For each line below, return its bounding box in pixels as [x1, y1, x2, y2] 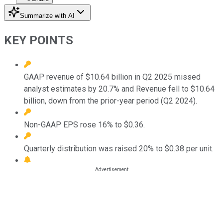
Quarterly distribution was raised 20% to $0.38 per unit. [24, 143, 214, 153]
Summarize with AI [20, 11, 75, 19]
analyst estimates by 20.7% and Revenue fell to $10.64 [24, 84, 215, 94]
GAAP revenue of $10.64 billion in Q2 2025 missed [24, 72, 201, 82]
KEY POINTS [4, 33, 73, 47]
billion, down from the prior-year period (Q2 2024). [24, 96, 197, 106]
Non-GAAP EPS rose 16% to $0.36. [24, 119, 145, 129]
